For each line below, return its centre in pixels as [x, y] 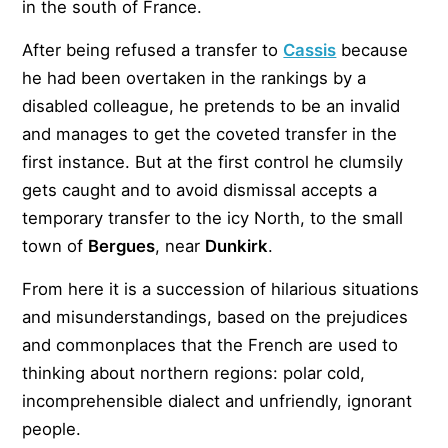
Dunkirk [237, 246]
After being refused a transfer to [153, 50]
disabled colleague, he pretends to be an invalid [211, 106]
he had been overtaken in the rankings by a [194, 78]
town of [55, 246]
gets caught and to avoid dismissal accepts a [200, 190]
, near [180, 246]
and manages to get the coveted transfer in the [210, 134]
